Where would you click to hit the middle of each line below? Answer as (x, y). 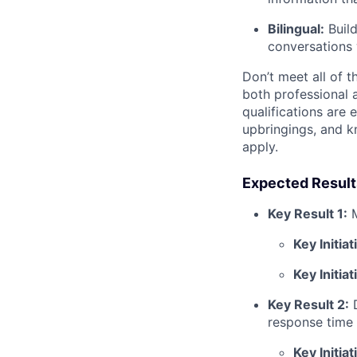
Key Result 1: (308, 213)
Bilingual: (296, 28)
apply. (260, 146)
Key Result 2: (308, 304)
